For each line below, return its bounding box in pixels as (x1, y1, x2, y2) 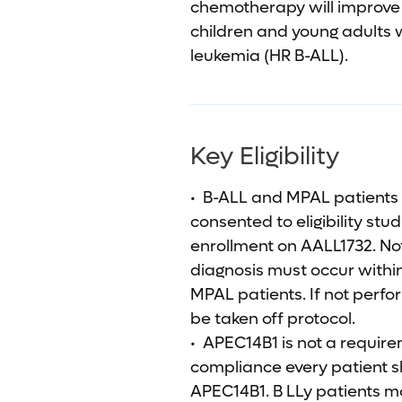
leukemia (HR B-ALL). (190, 46, 348, 66)
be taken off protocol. (190, 309, 355, 329)
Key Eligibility (190, 141, 339, 172)
